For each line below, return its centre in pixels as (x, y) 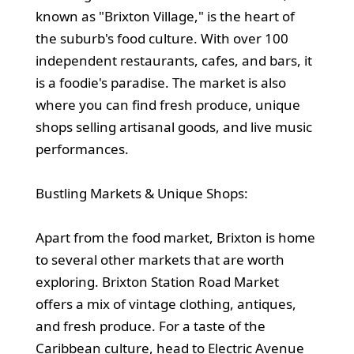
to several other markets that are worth (160, 259)
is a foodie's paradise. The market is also (160, 82)
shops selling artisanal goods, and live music (173, 126)
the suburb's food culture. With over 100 (162, 38)
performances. (82, 149)
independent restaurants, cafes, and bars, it (173, 60)
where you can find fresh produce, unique (168, 104)
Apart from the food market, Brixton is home (175, 237)
